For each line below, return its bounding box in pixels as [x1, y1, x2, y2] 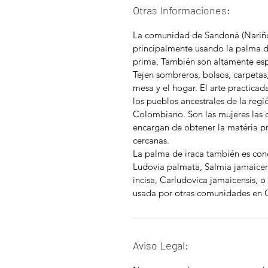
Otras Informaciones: [133, 4, 230, 17]
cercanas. [133, 135, 172, 146]
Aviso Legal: [133, 239, 188, 252]
